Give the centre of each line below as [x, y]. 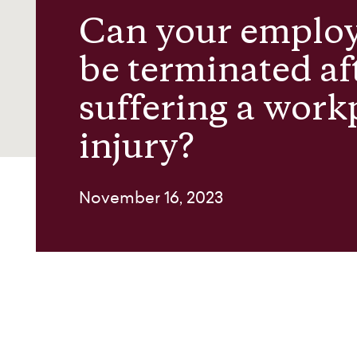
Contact [73, 94]
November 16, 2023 [151, 198]
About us [77, 35]
